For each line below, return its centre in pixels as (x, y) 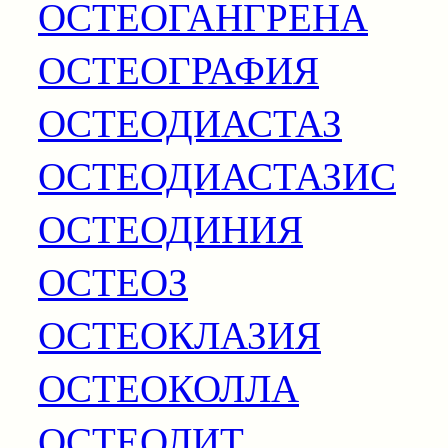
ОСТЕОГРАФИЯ (178, 68)
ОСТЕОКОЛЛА (168, 386)
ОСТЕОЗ (113, 280)
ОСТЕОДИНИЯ (170, 227)
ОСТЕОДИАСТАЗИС (217, 174)
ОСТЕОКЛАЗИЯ (179, 333)
